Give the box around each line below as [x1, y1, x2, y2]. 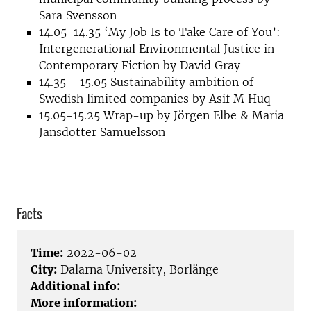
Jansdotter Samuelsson [39, 125, 165, 139]
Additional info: [31, 279, 120, 294]
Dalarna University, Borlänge [57, 262, 219, 277]
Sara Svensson [39, 8, 117, 22]
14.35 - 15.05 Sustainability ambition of [39, 75, 253, 89]
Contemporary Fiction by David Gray [39, 58, 240, 72]
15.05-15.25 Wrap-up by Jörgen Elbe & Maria [39, 108, 284, 122]
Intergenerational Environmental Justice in [39, 42, 274, 56]
